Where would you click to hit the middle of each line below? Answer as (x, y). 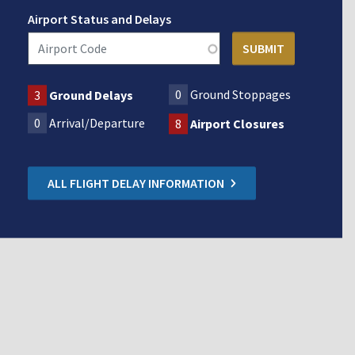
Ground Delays (91, 95)
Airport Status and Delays (99, 19)
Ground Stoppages (241, 94)
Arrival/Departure (97, 122)
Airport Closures (238, 123)
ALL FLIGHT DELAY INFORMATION (136, 183)
